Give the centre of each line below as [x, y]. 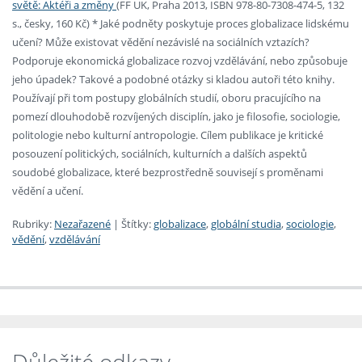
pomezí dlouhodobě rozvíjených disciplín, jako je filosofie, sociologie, [176, 117]
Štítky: [136, 224]
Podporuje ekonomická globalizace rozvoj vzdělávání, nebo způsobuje [180, 61]
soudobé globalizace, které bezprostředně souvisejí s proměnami [168, 173]
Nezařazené [82, 224]
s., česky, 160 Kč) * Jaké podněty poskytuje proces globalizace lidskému [181, 24]
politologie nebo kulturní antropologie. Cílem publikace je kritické [168, 135]
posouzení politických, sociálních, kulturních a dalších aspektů [160, 154]
